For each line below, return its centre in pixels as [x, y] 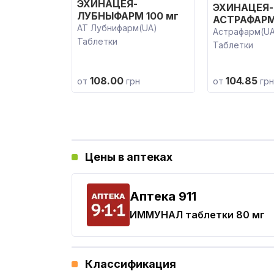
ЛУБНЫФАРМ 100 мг [128, 16]
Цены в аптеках [129, 157]
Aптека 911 [163, 196]
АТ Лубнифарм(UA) [117, 28]
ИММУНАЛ [156, 215]
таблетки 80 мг [224, 215]
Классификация [131, 264]
